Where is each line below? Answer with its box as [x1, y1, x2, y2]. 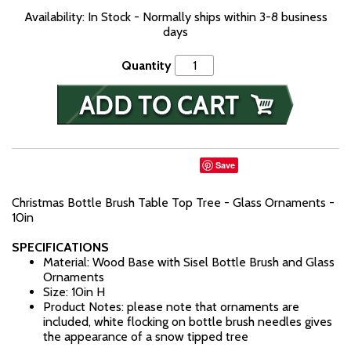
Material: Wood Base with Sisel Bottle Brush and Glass [43, 255, 335, 270]
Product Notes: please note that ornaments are [43, 299, 299, 314]
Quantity [121, 58, 172, 73]
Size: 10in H [43, 284, 105, 299]
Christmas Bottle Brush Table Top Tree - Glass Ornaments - [12, 195, 335, 210]
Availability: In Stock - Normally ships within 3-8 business [24, 9, 327, 24]
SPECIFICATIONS [12, 240, 109, 255]
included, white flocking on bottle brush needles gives [43, 314, 332, 329]
